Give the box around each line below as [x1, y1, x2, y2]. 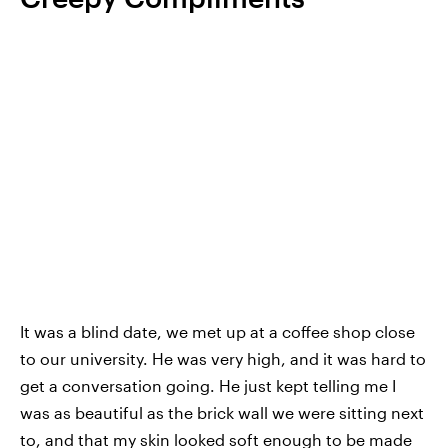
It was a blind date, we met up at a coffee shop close [20, 322, 415, 342]
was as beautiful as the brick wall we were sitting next [20, 403, 424, 423]
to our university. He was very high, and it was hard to [20, 349, 426, 369]
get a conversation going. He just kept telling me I [20, 376, 396, 396]
